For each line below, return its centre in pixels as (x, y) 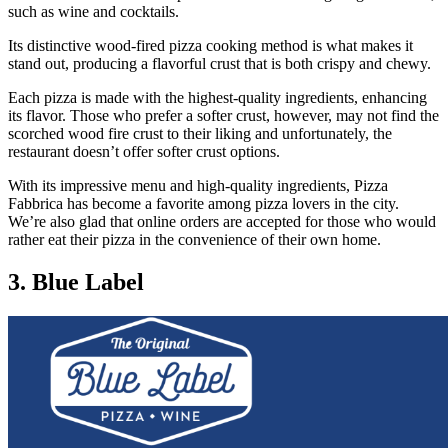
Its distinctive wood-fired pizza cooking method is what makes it (210, 46)
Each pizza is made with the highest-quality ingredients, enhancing (217, 98)
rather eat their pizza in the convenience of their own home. (194, 240)
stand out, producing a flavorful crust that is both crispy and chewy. (219, 64)
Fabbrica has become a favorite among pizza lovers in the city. (203, 204)
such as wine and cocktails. (95, 12)
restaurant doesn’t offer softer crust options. (144, 152)
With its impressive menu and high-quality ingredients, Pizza (198, 186)
